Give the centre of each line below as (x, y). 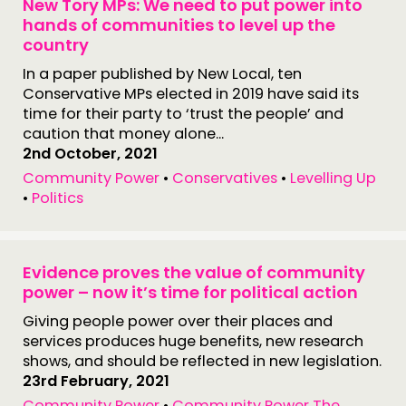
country (56, 45)
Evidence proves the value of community (194, 272)
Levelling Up (333, 178)
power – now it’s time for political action (190, 292)
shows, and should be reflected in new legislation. (202, 361)
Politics (58, 198)
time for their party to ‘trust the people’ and (183, 114)
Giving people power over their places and (178, 321)
